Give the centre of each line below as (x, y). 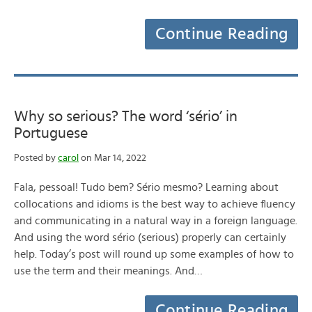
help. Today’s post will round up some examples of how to (154, 254)
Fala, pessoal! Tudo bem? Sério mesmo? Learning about (146, 187)
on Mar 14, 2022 (112, 158)
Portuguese (51, 133)
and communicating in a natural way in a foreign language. (156, 221)
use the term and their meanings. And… (108, 271)
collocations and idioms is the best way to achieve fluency (155, 204)
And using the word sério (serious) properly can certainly (150, 237)
